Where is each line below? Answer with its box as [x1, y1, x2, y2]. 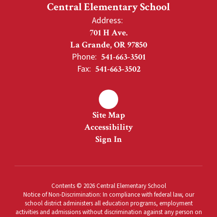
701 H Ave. [89, 27, 128, 38]
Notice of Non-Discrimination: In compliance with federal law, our [23, 190, 194, 199]
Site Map [92, 109, 125, 121]
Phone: [71, 51, 97, 63]
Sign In [95, 134, 122, 145]
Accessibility [84, 122, 133, 133]
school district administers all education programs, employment [24, 199, 193, 208]
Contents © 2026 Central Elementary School [51, 182, 166, 190]
